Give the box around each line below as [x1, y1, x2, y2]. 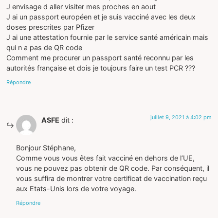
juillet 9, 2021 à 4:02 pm [150, 114, 212, 121]
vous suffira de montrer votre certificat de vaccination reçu [16, 174, 207, 182]
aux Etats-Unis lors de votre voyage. [16, 184, 137, 193]
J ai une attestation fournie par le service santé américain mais [6, 33, 209, 41]
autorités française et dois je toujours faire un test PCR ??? [6, 63, 196, 72]
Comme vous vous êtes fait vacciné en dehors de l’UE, [16, 153, 195, 162]
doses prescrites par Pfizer [6, 22, 95, 31]
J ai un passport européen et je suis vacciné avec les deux [6, 12, 196, 21]
